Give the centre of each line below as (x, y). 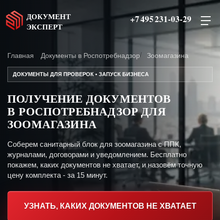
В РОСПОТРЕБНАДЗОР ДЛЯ (87, 111)
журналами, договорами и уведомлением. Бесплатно (97, 154)
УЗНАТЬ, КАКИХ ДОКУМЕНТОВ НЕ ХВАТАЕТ (110, 206)
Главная (21, 55)
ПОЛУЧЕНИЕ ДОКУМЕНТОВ (89, 98)
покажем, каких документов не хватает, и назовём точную (105, 165)
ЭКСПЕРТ (44, 27)
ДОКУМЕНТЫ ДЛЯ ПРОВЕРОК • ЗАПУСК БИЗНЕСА (81, 74)
